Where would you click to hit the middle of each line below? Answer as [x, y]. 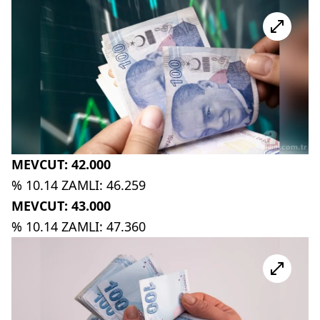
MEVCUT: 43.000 [61, 206]
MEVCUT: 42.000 [61, 165]
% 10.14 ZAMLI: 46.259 [79, 185]
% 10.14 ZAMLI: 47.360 [79, 227]
